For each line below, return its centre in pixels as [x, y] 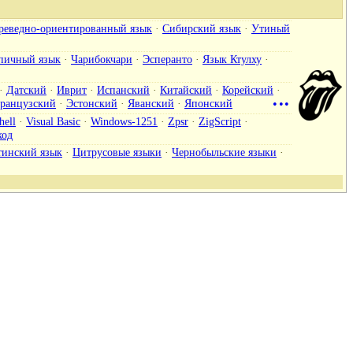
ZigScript [220, 121]
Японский [208, 103]
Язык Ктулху [232, 59]
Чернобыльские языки [224, 152]
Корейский [248, 89]
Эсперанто [167, 59]
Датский [26, 89]
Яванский [151, 103]
